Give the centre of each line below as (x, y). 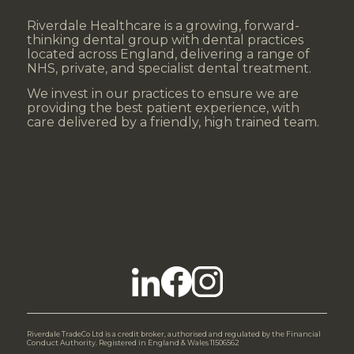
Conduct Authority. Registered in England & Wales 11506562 (133, 343)
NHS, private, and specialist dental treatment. (169, 69)
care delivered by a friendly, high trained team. (173, 122)
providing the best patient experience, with (163, 107)
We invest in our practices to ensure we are (162, 93)
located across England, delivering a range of (168, 55)
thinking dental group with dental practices (165, 40)
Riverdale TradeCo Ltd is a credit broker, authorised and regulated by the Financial (173, 334)
